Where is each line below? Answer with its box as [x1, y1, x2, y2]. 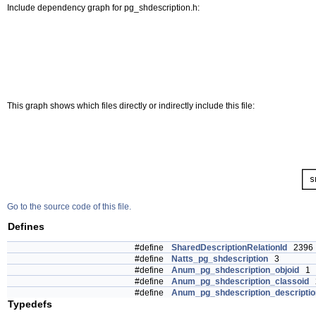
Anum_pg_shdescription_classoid [171, 276, 309, 287]
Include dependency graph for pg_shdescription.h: [7, 3, 200, 13]
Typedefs [8, 298, 52, 310]
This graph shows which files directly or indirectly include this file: [7, 101, 255, 111]
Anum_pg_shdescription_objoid [171, 265, 299, 276]
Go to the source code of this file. [7, 202, 131, 212]
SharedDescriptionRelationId [171, 243, 287, 253]
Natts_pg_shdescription [171, 254, 268, 265]
